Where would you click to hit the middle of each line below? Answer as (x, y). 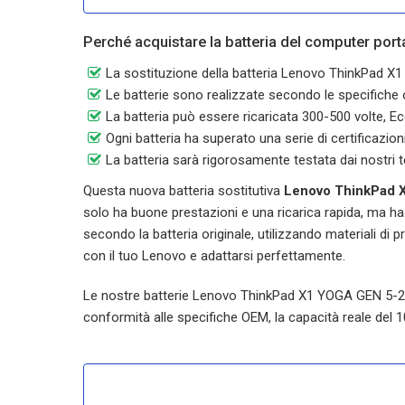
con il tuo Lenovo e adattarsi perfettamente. (214, 256)
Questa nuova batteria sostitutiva (184, 191)
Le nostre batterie (138, 296)
